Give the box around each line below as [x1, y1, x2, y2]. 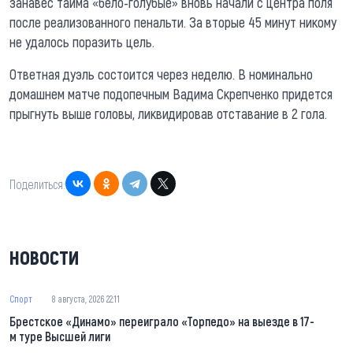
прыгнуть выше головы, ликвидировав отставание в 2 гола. [9, 105, 327, 122]
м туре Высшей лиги [9, 329, 110, 344]
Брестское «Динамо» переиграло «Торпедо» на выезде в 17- [9, 314, 314, 329]
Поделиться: [9, 176, 65, 191]
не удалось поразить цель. [9, 33, 154, 50]
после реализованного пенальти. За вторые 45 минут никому [9, 13, 336, 31]
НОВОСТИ [9, 246, 80, 269]
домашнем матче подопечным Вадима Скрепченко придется [9, 85, 333, 102]
